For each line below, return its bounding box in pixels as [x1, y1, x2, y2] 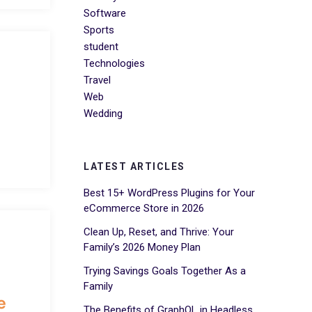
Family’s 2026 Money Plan [84, 241, 201, 254]
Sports [84, 23, 114, 36]
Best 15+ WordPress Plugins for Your [84, 187, 255, 200]
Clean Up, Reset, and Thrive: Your [84, 226, 234, 239]
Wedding [84, 107, 123, 120]
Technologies [84, 56, 145, 70]
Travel [84, 73, 111, 86]
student [84, 40, 118, 53]
